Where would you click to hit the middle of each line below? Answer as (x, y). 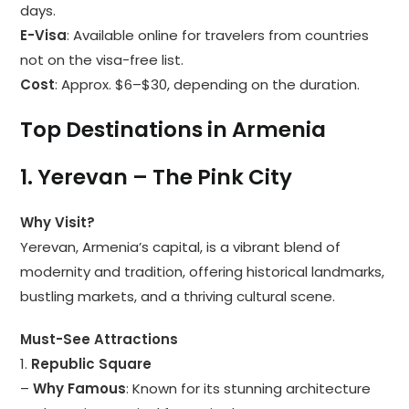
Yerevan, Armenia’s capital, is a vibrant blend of (181, 247)
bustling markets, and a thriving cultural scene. (178, 297)
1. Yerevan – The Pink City (157, 178)
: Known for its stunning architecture (249, 389)
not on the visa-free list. (102, 60)
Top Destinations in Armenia (173, 130)
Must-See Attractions (100, 340)
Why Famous (80, 389)
